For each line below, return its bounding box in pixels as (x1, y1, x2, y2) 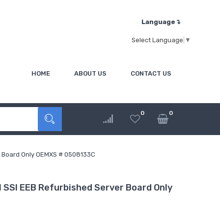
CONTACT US (131, 70, 171, 78)
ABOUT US (74, 70, 107, 78)
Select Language (132, 36, 183, 44)
